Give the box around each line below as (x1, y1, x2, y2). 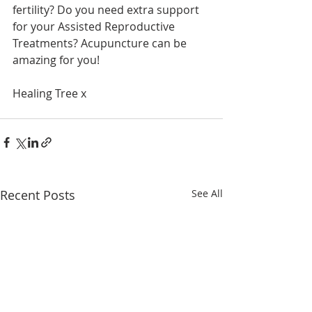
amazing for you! (13, 52, 100, 68)
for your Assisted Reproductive (13, 19, 178, 35)
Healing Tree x (13, 86, 86, 102)
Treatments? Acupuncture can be (13, 36, 189, 52)
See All (192, 187, 223, 201)
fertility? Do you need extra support (13, 2, 202, 18)
